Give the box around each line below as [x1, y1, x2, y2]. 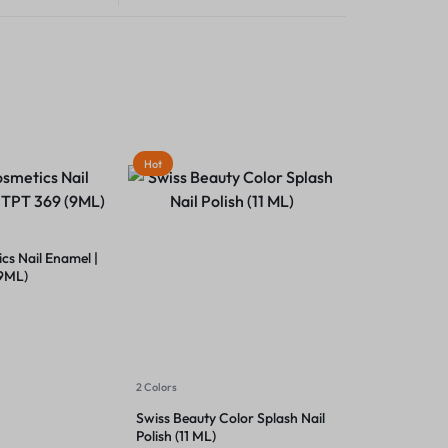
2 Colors [136, 380, 177, 394]
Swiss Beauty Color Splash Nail [136, 409, 325, 427]
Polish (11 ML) [136, 427, 216, 445]
